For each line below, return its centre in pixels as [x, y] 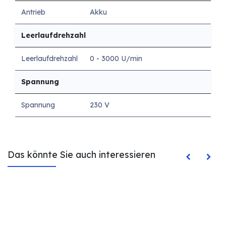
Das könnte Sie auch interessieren [81, 154]
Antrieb [33, 12]
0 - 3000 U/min [116, 58]
